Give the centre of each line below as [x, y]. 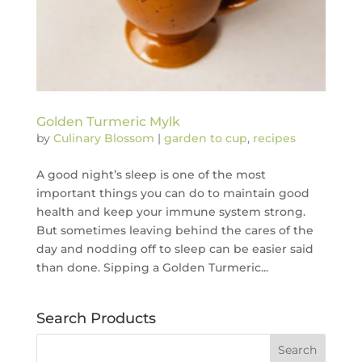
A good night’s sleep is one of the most [151, 175]
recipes [274, 139]
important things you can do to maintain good [173, 194]
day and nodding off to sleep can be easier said [175, 249]
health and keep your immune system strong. [170, 212]
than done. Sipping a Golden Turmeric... [152, 268]
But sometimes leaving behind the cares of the [175, 231]
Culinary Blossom [103, 139]
